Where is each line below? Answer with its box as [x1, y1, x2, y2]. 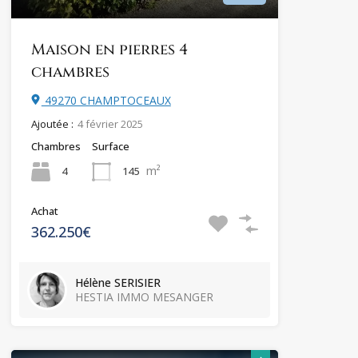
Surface [91, 138, 129, 153]
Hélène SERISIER [74, 274, 161, 290]
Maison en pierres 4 [30, 38, 188, 60]
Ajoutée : [30, 116, 74, 131]
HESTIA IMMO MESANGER [74, 288, 213, 304]
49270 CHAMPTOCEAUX [41, 92, 171, 108]
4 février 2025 [77, 116, 143, 131]
